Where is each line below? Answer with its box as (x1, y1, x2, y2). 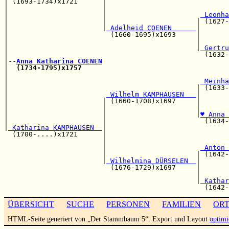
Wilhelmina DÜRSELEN (106, 156, 196, 165)
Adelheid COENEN (106, 24, 196, 32)
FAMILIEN (162, 199, 201, 209)
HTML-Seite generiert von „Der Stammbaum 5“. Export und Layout (8, 214, 210, 223)
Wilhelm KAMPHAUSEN (106, 90, 196, 98)
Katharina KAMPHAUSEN (8, 123, 102, 131)
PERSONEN (106, 199, 150, 209)
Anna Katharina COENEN (16, 57, 102, 65)
